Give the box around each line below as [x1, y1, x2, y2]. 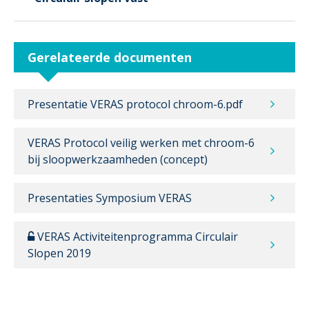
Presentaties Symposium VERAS [28, 190, 192, 206]
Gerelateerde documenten [28, 48, 192, 66]
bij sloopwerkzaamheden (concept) [28, 151, 208, 167]
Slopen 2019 [28, 245, 91, 261]
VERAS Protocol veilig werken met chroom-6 [28, 134, 255, 150]
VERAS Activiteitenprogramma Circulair [34, 228, 238, 244]
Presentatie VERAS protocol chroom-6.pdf [28, 96, 243, 112]
